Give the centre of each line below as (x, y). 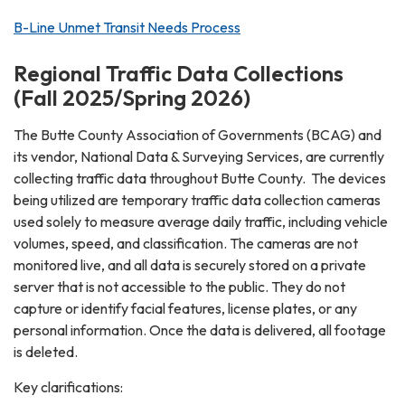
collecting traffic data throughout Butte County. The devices (200, 178)
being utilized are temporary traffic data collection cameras (197, 199)
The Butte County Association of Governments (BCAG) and (198, 134)
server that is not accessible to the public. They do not (179, 286)
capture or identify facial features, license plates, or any (185, 308)
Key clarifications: (68, 386)
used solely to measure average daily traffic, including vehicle (201, 221)
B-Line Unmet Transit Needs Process (127, 27)
